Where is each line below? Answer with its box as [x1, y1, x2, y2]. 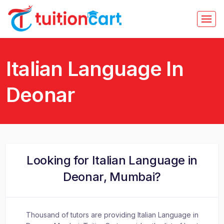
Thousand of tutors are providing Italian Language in [25, 210, 198, 219]
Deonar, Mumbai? [63, 169, 161, 184]
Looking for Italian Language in [26, 153, 198, 167]
